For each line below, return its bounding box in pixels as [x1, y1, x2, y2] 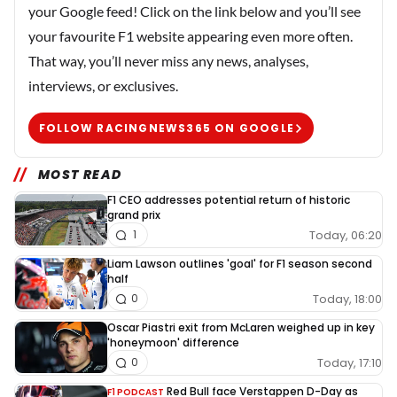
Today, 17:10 [317, 354, 382, 371]
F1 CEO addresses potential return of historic [107, 192, 350, 208]
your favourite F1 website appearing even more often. [28, 27, 353, 45]
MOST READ [37, 166, 122, 184]
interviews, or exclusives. [28, 77, 178, 95]
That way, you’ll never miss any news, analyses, [28, 52, 308, 70]
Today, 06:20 [309, 226, 382, 244]
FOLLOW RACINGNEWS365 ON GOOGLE [39, 120, 294, 136]
